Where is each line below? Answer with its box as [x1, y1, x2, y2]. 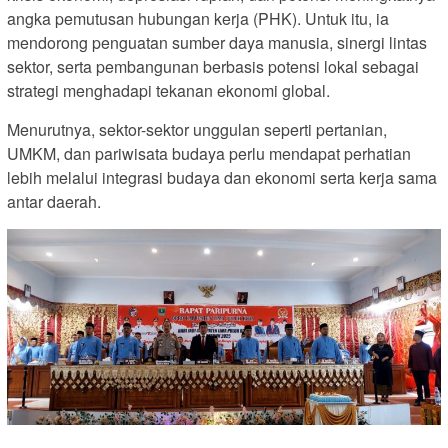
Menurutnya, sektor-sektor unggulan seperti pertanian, [7, 118, 387, 142]
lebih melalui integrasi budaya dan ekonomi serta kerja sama [7, 166, 437, 190]
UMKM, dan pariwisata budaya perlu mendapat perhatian [7, 142, 411, 166]
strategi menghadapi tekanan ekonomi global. [7, 79, 330, 103]
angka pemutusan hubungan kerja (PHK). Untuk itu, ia [7, 7, 389, 31]
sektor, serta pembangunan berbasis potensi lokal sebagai [7, 55, 419, 79]
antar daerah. [7, 190, 101, 214]
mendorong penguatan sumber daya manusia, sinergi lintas [7, 31, 427, 55]
